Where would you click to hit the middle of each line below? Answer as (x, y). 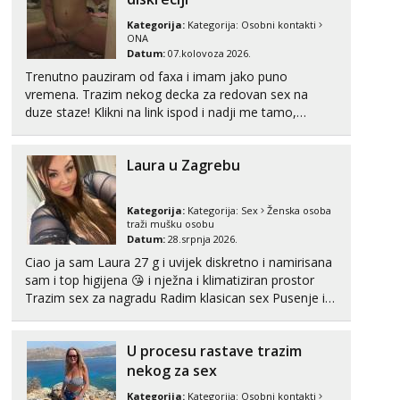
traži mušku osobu (171, 224)
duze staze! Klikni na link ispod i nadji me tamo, (59, 112)
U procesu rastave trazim (214, 351)
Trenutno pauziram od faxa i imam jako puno (156, 76)
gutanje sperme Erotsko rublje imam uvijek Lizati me (177, 316)
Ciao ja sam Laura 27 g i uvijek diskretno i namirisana (179, 262)
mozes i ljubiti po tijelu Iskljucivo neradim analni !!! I (92, 333)
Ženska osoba (299, 210)
